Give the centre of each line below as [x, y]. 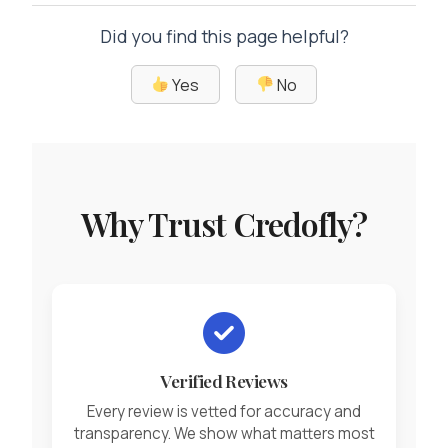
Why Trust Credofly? [224, 223]
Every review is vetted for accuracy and [224, 411]
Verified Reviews [224, 380]
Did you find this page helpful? [224, 36]
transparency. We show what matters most [224, 433]
